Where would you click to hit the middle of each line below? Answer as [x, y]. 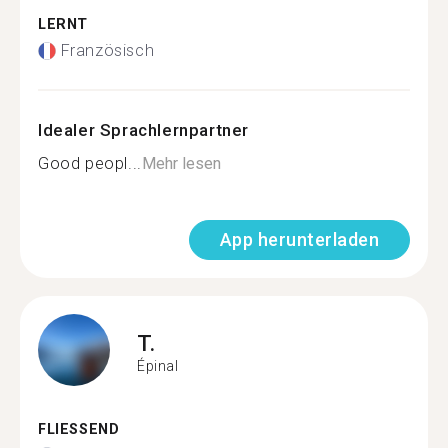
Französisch [107, 50]
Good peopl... [90, 163]
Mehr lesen [181, 163]
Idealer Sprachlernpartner [143, 130]
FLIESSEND [73, 429]
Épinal [158, 365]
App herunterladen [299, 239]
